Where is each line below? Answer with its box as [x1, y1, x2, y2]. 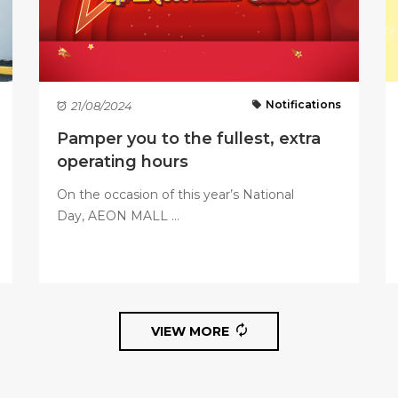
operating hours [57, 152, 188, 171]
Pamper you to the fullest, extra [57, 129, 321, 148]
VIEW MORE [151, 323, 229, 339]
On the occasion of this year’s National [57, 187, 294, 203]
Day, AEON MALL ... [57, 208, 179, 224]
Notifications [265, 98, 341, 111]
